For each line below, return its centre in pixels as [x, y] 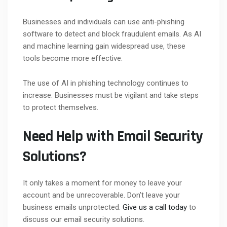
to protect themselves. [61, 107]
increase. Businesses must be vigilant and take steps [111, 95]
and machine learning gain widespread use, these [104, 46]
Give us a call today [155, 207]
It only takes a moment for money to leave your [102, 183]
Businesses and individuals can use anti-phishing [104, 22]
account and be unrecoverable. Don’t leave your [101, 195]
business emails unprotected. [73, 207]
